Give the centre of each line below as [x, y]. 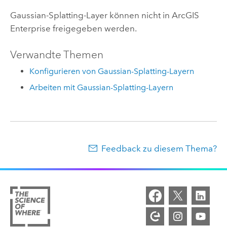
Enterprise [30, 28]
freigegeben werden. [93, 28]
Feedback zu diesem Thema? [159, 148]
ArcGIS [185, 15]
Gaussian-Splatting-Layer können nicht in [91, 15]
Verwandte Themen [56, 55]
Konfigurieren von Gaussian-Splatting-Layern [112, 71]
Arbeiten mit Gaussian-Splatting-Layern [102, 88]
